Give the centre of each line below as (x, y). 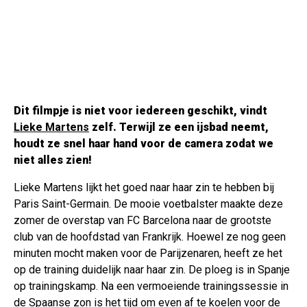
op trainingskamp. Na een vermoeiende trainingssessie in (151, 286)
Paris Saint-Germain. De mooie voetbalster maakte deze (148, 204)
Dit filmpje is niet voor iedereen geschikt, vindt (140, 111)
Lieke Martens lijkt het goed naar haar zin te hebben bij (144, 188)
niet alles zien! (53, 160)
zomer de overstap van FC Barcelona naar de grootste (143, 221)
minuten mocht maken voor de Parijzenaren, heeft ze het (148, 254)
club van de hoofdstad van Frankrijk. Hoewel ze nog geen (150, 237)
